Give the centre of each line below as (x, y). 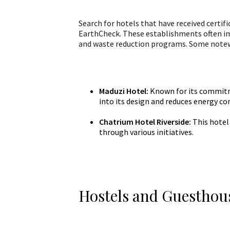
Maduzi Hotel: (123, 91)
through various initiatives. (146, 132)
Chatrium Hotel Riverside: (145, 121)
